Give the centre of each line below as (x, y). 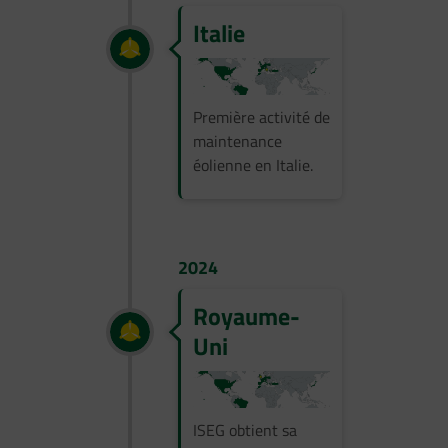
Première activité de (261, 117)
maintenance (237, 141)
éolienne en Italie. (253, 165)
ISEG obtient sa (245, 430)
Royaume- (246, 316)
